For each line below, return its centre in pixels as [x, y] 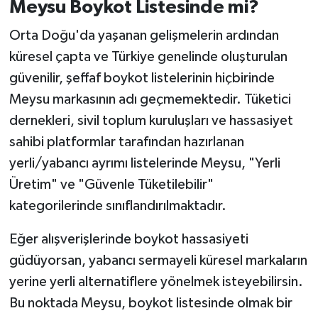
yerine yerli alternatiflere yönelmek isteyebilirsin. [156, 281]
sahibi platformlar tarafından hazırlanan [126, 142]
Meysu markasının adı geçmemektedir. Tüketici [150, 99]
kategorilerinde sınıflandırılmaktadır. [117, 205]
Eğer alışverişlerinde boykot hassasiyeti [128, 239]
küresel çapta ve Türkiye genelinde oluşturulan [148, 56]
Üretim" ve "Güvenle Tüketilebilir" [111, 184]
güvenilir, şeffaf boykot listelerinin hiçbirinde [142, 78]
